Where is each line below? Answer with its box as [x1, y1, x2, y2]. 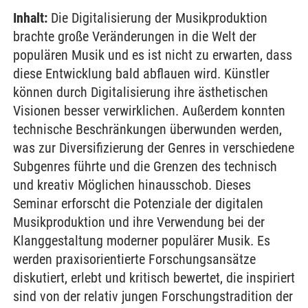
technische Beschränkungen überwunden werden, [13, 121, 282, 137]
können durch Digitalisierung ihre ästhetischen [13, 84, 268, 100]
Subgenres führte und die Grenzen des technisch [13, 158, 277, 175]
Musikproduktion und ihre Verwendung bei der [13, 214, 265, 230]
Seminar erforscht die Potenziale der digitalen [13, 195, 263, 212]
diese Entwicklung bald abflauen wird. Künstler [13, 65, 269, 82]
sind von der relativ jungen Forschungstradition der [13, 288, 293, 305]
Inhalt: [13, 10, 47, 26]
